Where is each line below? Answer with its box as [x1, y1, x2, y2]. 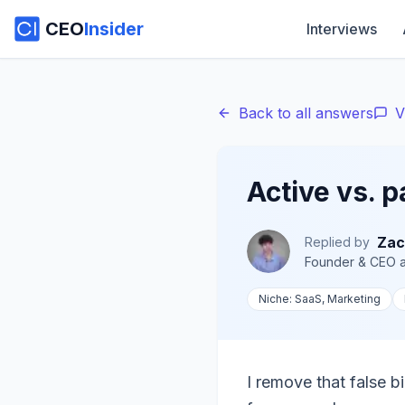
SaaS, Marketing [295, 292, 381, 306]
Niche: [259, 292, 295, 306]
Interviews [306, 20, 377, 38]
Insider [84, 18, 144, 40]
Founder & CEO [305, 254, 396, 269]
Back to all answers [239, 104, 373, 122]
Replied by [305, 234, 370, 250]
